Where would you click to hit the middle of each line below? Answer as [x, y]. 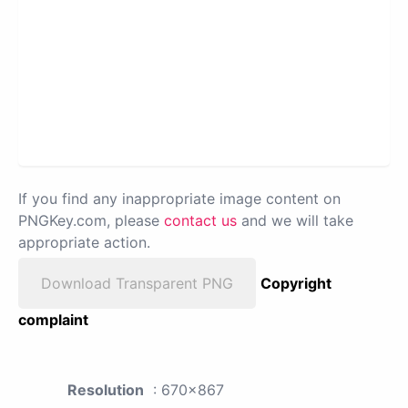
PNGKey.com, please [91, 220]
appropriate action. [84, 242]
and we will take [295, 220]
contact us [200, 220]
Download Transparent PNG [137, 283]
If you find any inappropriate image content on [179, 198]
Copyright [296, 283]
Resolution [106, 389]
